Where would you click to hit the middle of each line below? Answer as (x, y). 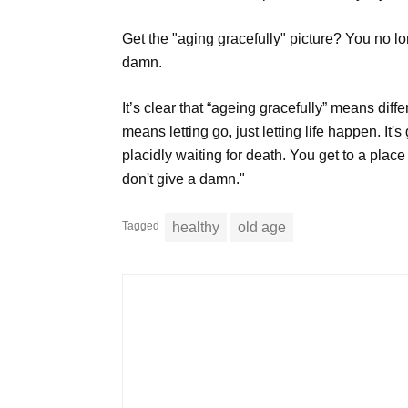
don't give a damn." (184, 179)
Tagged (141, 226)
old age (262, 228)
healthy (196, 228)
